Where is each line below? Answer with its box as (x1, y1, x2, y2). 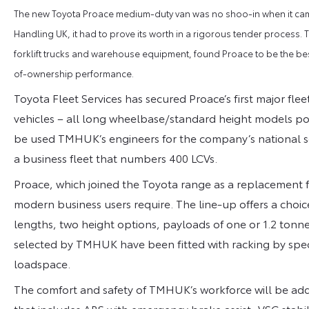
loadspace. (14, 255, 70, 271)
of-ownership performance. (14, 66, 134, 79)
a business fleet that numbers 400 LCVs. (14, 149, 217, 166)
